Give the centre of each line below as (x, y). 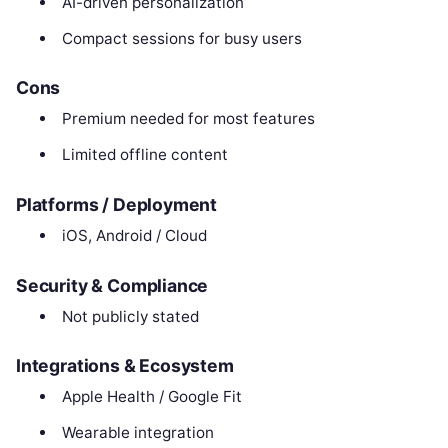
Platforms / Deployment (117, 204)
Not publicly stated (130, 316)
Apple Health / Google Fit (151, 397)
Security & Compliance (112, 285)
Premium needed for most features (188, 119)
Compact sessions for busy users (181, 38)
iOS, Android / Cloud (134, 236)
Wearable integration (137, 433)
